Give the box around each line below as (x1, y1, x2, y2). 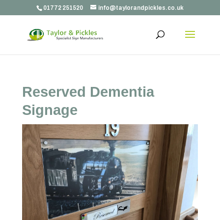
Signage (22, 102, 78, 118)
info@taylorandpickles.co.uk (98, 4, 184, 11)
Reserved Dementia (22, 84, 154, 100)
